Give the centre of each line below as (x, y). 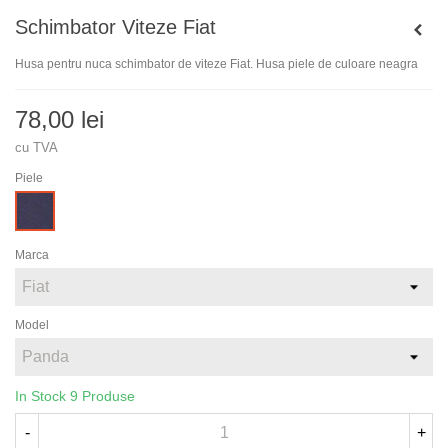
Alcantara (42, 201)
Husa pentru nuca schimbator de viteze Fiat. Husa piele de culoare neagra (216, 64)
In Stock (42, 396)
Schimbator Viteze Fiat (115, 27)
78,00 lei (59, 120)
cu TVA (36, 148)
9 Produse (102, 396)
